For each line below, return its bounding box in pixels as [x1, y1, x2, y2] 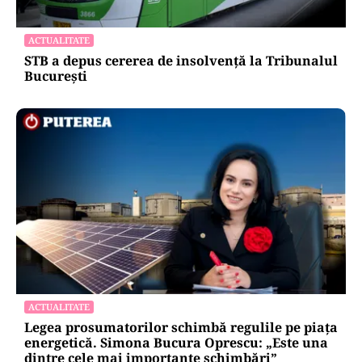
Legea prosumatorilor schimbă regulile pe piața [24, 318, 338, 336]
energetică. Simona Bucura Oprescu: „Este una [24, 333, 328, 351]
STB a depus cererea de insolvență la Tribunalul [24, 52, 338, 70]
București [24, 67, 87, 86]
